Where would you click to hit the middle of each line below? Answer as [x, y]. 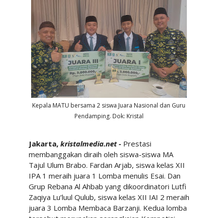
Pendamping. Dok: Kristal [109, 116]
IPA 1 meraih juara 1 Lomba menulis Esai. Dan [104, 175]
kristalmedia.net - [91, 143]
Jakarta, [44, 143]
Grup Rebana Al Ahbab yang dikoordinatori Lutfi [107, 186]
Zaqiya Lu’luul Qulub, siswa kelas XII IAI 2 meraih [109, 197]
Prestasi [137, 143]
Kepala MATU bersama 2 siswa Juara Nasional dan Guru [109, 105]
